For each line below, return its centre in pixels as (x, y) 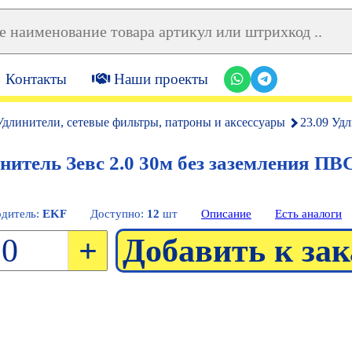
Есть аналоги (308, 214)
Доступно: (119, 214)
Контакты (36, 79)
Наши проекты (159, 79)
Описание (226, 214)
